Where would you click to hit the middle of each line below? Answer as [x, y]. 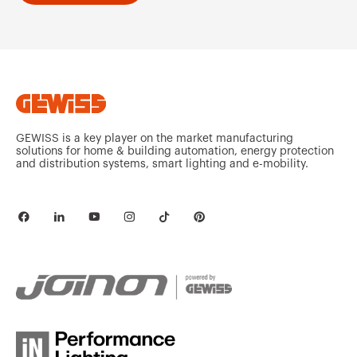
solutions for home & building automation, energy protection [175, 151]
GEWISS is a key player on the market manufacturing [155, 139]
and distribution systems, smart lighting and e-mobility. [162, 164]
